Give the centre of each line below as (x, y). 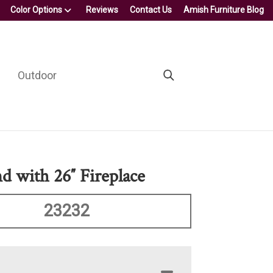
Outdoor (37, 75)
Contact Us (151, 10)
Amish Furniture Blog (224, 10)
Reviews (102, 10)
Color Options (36, 10)
